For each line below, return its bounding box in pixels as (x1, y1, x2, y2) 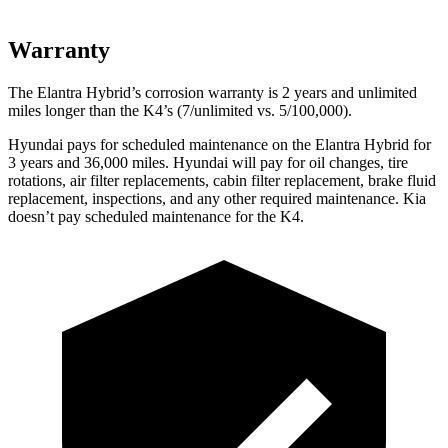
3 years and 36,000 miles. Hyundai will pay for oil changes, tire (8, 153, 408, 171)
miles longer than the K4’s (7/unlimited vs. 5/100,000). (8, 101, 352, 119)
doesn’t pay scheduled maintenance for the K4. (8, 207, 304, 225)
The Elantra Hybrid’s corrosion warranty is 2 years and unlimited (8, 83, 417, 101)
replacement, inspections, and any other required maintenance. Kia (8, 189, 426, 207)
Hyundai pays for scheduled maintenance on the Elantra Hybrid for (8, 135, 431, 153)
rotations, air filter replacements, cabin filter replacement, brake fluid (8, 171, 436, 189)
